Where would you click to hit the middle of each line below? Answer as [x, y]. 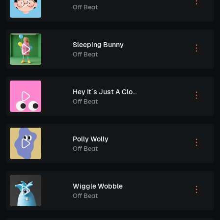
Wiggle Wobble [98, 186]
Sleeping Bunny [98, 44]
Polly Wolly [91, 139]
